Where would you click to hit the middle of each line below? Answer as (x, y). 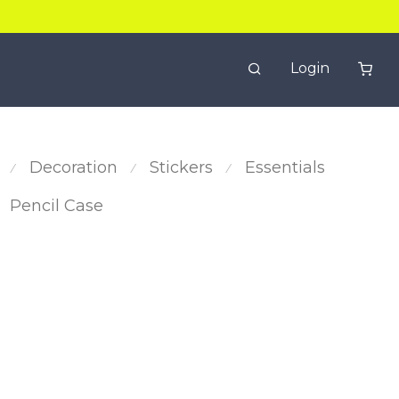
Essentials (285, 167)
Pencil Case (56, 206)
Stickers (181, 167)
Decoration (73, 167)
